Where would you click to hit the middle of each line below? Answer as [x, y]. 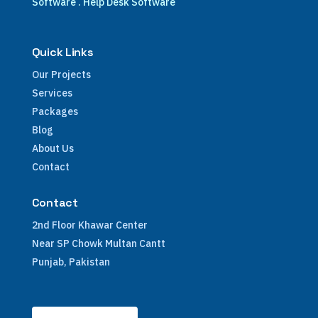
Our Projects [61, 75]
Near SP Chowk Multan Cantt [98, 243]
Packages [55, 111]
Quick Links [62, 52]
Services [52, 93]
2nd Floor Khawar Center [89, 225]
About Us [53, 148]
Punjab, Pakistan [71, 262]
